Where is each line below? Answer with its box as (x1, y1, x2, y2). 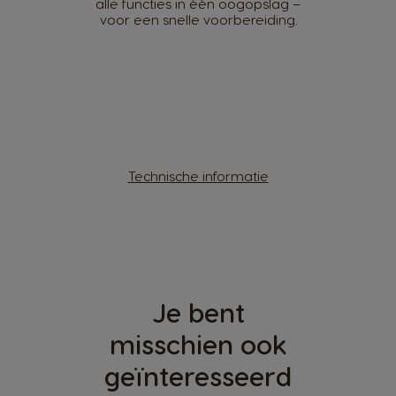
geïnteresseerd (104, 360, 292, 392)
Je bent (151, 296, 245, 329)
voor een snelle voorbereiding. (99, 11, 297, 28)
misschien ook (110, 328, 286, 361)
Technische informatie (127, 168, 269, 185)
